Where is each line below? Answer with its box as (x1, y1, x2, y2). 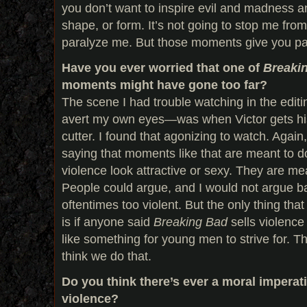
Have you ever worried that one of (62, 60, 263, 75)
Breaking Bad (153, 214, 228, 229)
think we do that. (62, 248, 151, 263)
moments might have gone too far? (62, 77, 267, 92)
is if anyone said (62, 214, 153, 229)
